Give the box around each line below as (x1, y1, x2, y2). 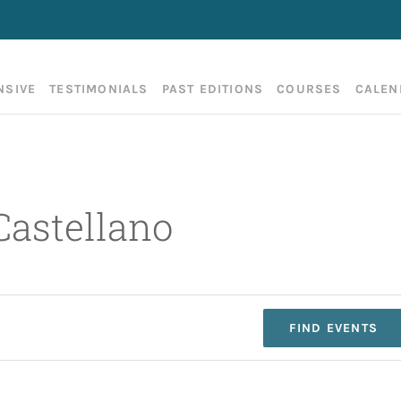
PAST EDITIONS (161, 81, 264, 97)
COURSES (277, 81, 342, 97)
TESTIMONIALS (49, 81, 149, 97)
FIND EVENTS (288, 320, 378, 336)
